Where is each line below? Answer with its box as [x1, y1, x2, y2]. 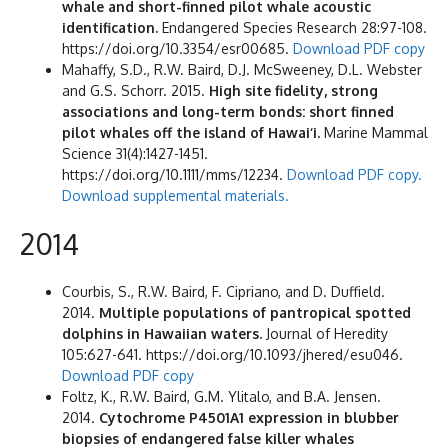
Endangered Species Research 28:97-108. [158, 18, 427, 36]
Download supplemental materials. [62, 186, 289, 204]
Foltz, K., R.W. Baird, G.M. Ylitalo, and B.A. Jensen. [62, 387, 381, 405]
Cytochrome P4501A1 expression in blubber [99, 408, 399, 426]
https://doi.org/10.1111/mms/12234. [62, 165, 287, 183]
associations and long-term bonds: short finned [62, 102, 394, 120]
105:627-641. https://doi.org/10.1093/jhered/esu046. [62, 345, 403, 363]
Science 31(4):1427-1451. [62, 144, 208, 162]
